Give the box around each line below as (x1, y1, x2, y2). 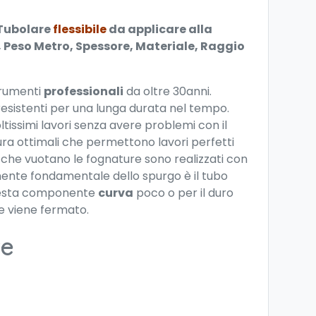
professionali (44, 83, 123, 99)
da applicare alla (107, 21, 212, 37)
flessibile (53, 21, 107, 37)
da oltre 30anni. (123, 83, 212, 99)
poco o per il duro (133, 185, 233, 201)
